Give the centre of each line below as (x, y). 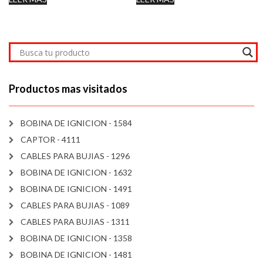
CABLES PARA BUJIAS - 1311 (75, 222)
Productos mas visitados (68, 89)
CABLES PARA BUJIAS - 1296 (75, 156)
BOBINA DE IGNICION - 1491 (76, 189)
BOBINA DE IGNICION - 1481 (76, 255)
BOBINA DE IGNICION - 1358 (76, 238)
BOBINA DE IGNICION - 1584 (76, 123)
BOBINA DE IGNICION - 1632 (76, 173)
